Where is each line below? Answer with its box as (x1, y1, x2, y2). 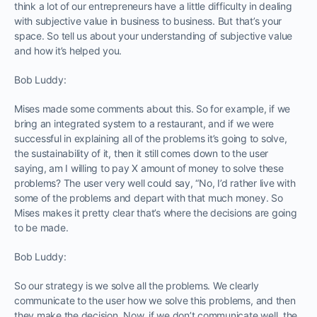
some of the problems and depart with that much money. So (14, 191, 283, 204)
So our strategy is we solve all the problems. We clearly (14, 279, 259, 292)
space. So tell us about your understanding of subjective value (14, 29, 293, 42)
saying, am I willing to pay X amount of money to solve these (14, 161, 284, 174)
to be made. (14, 221, 69, 234)
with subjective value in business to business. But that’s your (14, 14, 282, 27)
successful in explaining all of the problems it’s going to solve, (14, 132, 287, 144)
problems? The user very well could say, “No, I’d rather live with (14, 176, 296, 189)
